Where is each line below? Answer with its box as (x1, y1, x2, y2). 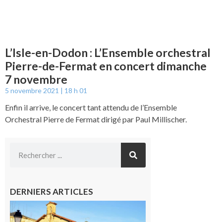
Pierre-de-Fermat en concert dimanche (5, 58, 207, 73)
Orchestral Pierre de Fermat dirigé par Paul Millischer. (5, 114, 187, 124)
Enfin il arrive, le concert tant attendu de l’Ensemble (5, 102, 177, 112)
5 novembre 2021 (5, 86, 60, 95)
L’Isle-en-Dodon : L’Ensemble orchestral (5, 45, 211, 59)
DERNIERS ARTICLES (10, 186, 93, 197)
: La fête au (151, 210, 187, 220)
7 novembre (5, 72, 67, 86)
